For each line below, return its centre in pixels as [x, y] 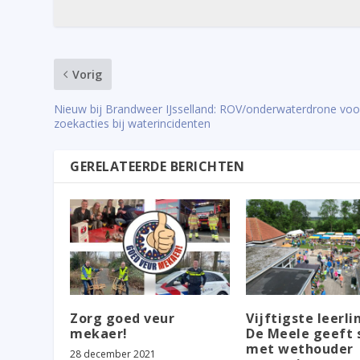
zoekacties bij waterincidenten [133, 124]
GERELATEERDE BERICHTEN [157, 167]
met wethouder [300, 349]
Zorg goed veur [123, 319]
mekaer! [99, 334]
